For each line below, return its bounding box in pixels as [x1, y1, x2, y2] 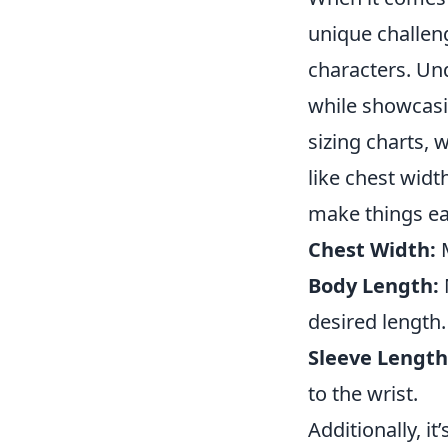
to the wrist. [308, 380, 418, 407]
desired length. [308, 308, 446, 335]
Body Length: [308, 272, 439, 299]
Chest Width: [308, 236, 436, 263]
